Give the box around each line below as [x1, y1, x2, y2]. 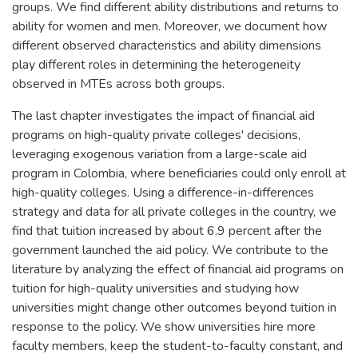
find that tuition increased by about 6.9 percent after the [12, 221, 322, 240]
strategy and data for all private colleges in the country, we [12, 202, 336, 221]
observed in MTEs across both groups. [12, 74, 225, 93]
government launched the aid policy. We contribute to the [12, 241, 328, 259]
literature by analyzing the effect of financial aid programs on [12, 260, 344, 278]
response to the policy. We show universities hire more [12, 317, 316, 336]
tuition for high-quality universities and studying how [12, 279, 299, 297]
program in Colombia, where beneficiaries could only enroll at [12, 164, 346, 182]
